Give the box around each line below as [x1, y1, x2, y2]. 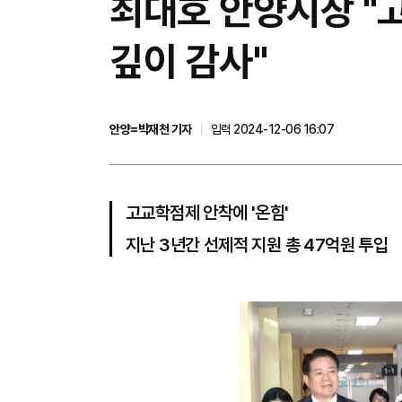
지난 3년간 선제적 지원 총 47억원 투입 [126, 234, 389, 256]
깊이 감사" [109, 38, 267, 85]
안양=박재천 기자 [109, 122, 192, 136]
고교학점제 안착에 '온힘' [126, 202, 289, 223]
